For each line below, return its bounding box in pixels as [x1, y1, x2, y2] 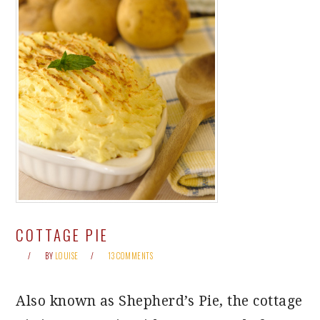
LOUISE [54, 250, 79, 261]
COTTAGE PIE [16, 224, 109, 246]
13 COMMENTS [107, 250, 154, 261]
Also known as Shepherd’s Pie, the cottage [16, 293, 303, 309]
